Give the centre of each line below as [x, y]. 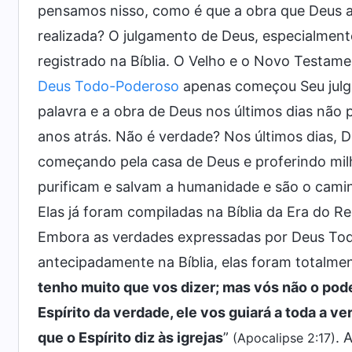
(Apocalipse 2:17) [284, 338]
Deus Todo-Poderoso [108, 86]
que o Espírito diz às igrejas [130, 337]
